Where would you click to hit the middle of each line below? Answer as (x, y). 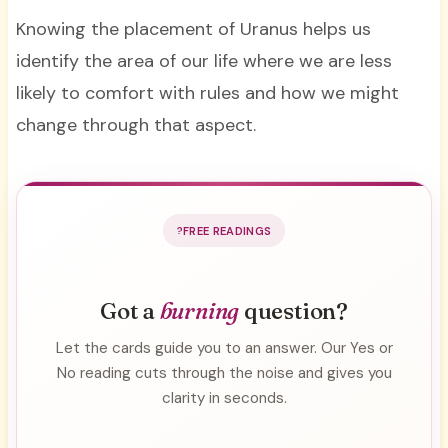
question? (293, 310)
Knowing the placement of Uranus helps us (193, 29)
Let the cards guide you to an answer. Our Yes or (224, 347)
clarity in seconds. (224, 397)
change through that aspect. (138, 125)
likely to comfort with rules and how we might (207, 93)
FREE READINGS (227, 230)
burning (199, 310)
